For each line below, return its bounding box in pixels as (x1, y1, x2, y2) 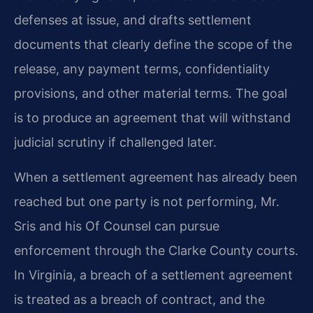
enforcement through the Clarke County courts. (14, 242, 298, 258)
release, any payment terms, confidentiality (14, 61, 270, 77)
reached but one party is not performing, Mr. (14, 194, 279, 209)
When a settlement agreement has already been (14, 169, 298, 184)
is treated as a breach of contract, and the (14, 291, 265, 307)
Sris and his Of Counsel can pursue (14, 218, 219, 233)
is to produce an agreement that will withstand (14, 110, 291, 126)
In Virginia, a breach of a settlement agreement (14, 267, 293, 282)
